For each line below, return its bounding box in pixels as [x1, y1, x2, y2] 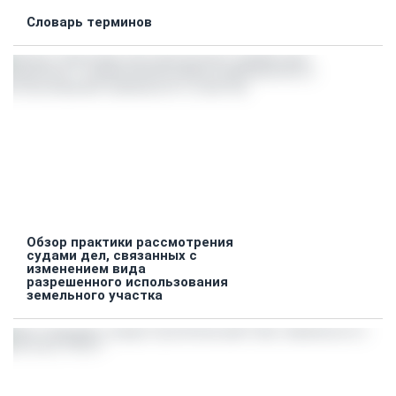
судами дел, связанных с [27, 247, 197, 263]
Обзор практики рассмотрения [27, 233, 233, 250]
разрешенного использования [27, 273, 228, 290]
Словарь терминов [27, 13, 152, 30]
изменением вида [27, 260, 146, 277]
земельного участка [27, 286, 163, 303]
